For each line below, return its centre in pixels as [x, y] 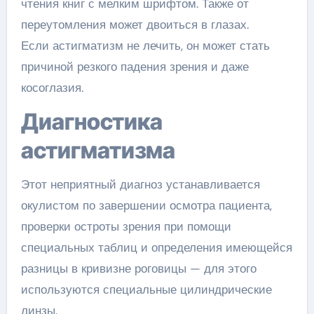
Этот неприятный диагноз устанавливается [140, 185]
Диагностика [29, 122]
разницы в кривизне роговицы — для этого [138, 269]
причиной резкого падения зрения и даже [135, 67]
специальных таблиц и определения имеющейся [156, 248]
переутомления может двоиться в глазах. [135, 25]
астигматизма [98, 151]
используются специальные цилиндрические [146, 290]
